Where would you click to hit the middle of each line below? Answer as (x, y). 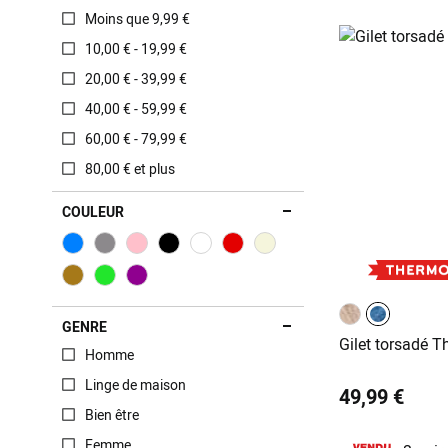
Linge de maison (135, 384)
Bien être (112, 414)
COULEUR (93, 211)
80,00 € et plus (130, 168)
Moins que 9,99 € (137, 18)
